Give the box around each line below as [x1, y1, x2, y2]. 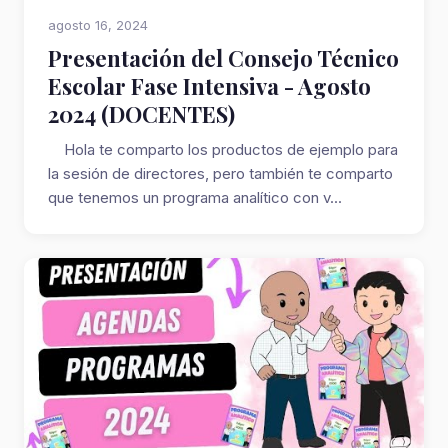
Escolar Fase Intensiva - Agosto [48, 71, 371, 101]
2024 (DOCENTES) [48, 99, 235, 129]
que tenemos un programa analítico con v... [48, 188, 342, 207]
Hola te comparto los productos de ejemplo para [48, 140, 398, 159]
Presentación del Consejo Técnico [48, 43, 399, 73]
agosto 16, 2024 [48, 17, 148, 33]
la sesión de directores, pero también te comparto [48, 164, 393, 183]
